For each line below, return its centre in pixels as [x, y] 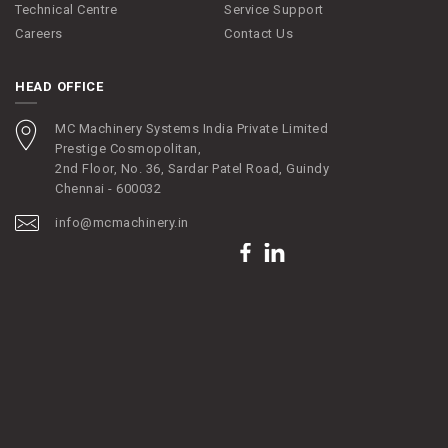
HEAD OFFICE [59, 86]
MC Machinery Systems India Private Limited [191, 128]
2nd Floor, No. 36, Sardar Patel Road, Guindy [192, 168]
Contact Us [258, 33]
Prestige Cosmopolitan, [128, 148]
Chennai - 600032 [108, 188]
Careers [39, 33]
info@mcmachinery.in [122, 222]
